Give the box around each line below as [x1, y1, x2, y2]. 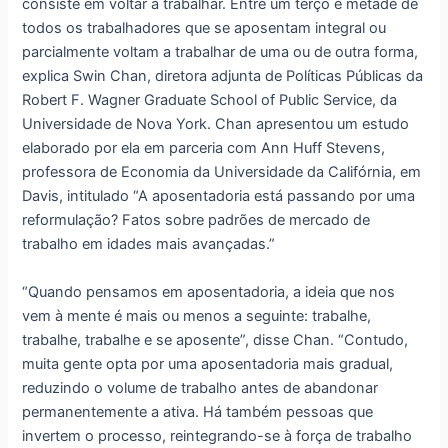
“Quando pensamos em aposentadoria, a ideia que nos [22, 282, 396, 301]
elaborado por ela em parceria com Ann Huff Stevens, [22, 139, 386, 158]
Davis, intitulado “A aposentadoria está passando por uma [22, 187, 416, 206]
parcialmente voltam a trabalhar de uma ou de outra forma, [22, 43, 419, 62]
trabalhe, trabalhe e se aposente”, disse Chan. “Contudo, [22, 330, 409, 349]
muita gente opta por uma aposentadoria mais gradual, [22, 354, 394, 373]
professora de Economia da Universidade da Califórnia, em [22, 163, 422, 182]
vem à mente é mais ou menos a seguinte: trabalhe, [22, 306, 372, 325]
